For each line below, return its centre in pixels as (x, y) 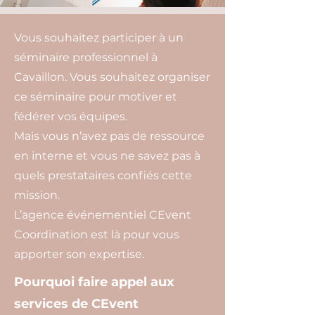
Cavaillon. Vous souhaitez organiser (112, 77)
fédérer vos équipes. (71, 116)
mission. (37, 195)
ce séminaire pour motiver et (96, 97)
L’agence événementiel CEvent (103, 215)
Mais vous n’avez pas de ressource (109, 136)
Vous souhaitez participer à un (99, 38)
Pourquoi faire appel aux (94, 282)
